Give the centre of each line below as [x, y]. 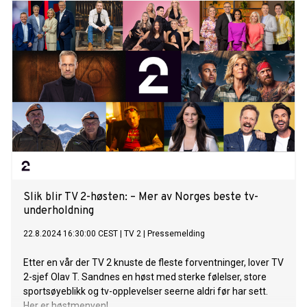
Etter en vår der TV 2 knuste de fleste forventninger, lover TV [153, 263]
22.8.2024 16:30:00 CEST [71, 234]
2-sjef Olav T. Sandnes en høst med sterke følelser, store [145, 277]
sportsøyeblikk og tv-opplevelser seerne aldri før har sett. [146, 292]
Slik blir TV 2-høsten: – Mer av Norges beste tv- [141, 198]
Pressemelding [176, 234]
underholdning [59, 211]
